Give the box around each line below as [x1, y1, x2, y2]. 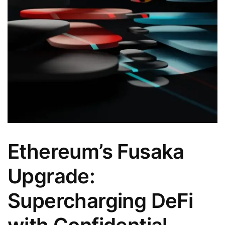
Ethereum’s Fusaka [8, 139, 184, 164]
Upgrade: [8, 163, 95, 188]
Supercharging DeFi [8, 188, 193, 213]
